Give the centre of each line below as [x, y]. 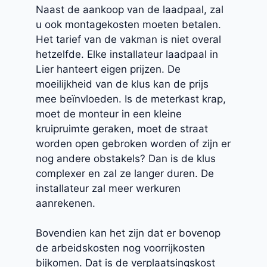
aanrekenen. [66, 203]
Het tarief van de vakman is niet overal [128, 39]
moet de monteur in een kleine [109, 114]
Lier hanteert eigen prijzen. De [108, 69]
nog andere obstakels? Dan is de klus [126, 158]
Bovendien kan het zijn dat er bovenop [128, 233]
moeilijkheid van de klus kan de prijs [122, 84]
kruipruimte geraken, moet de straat [122, 128]
